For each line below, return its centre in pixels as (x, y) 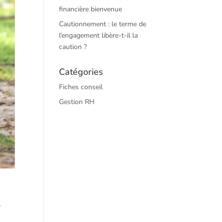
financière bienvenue (91, 9)
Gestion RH (77, 102)
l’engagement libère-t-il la (99, 35)
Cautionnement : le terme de (103, 24)
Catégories (81, 72)
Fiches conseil (81, 87)
